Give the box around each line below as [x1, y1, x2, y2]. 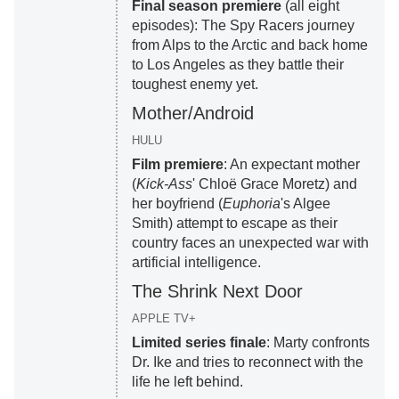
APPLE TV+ [131, 312, 196, 326]
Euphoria [222, 196, 281, 212]
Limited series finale [131, 335, 266, 351]
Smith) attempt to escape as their [131, 216, 338, 232]
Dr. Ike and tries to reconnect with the [131, 354, 363, 370]
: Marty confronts [265, 335, 370, 351]
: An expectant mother [223, 157, 360, 173]
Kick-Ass [135, 176, 192, 192]
